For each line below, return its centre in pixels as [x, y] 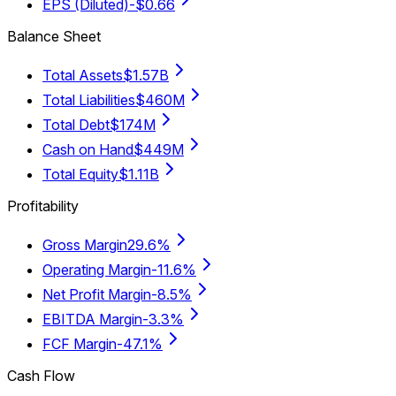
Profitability [43, 206]
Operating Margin [97, 269]
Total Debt [76, 124]
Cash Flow [41, 375]
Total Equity [80, 174]
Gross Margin [85, 244]
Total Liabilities [89, 99]
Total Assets [83, 75]
